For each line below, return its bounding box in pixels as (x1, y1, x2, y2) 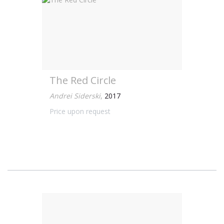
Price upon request (49, 106, 110, 116)
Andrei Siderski (49, 91, 100, 100)
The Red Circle (49, 73, 116, 87)
